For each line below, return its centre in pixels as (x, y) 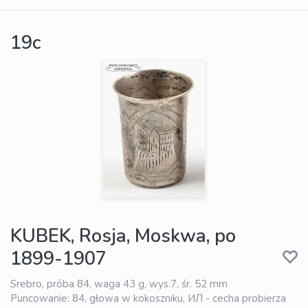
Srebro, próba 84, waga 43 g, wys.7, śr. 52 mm (119, 284)
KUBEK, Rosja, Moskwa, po (123, 236)
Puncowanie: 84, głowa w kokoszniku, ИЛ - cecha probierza (148, 299)
